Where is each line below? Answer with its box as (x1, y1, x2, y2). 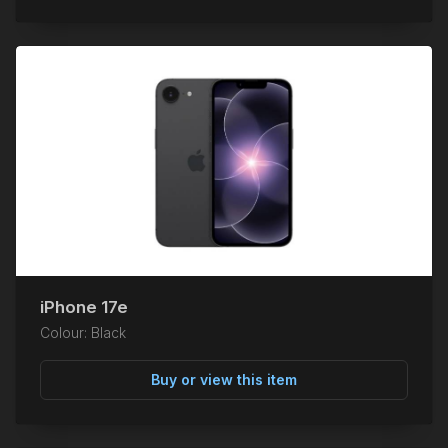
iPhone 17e (40, 297, 128, 317)
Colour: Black (40, 324, 126, 341)
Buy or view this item (151, 371, 297, 388)
